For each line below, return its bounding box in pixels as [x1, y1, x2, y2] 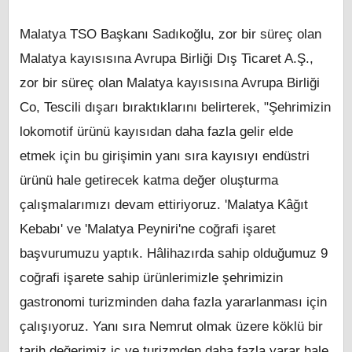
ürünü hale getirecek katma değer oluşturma [20, 173, 278, 189]
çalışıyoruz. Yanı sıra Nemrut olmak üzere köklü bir [20, 319, 323, 335]
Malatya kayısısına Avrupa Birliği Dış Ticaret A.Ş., [20, 51, 313, 67]
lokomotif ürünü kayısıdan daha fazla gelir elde [20, 124, 293, 140]
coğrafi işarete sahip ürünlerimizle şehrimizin [20, 270, 283, 286]
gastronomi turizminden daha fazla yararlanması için [20, 295, 327, 310]
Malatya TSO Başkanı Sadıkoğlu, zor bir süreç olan [20, 27, 321, 42]
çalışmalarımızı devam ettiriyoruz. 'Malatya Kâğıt [20, 197, 308, 213]
